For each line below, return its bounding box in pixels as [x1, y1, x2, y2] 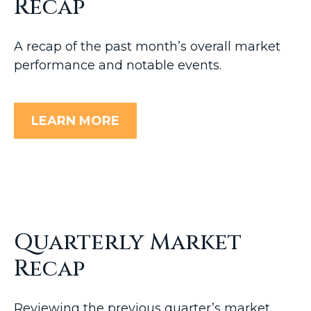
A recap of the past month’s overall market [14, 39, 280, 54]
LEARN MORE [31, 113, 119, 128]
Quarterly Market [14, 227, 242, 258]
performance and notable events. [14, 58, 221, 73]
